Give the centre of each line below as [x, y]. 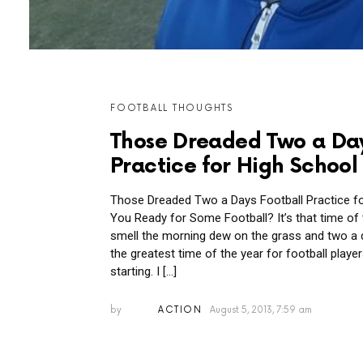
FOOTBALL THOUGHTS [172, 108]
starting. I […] [143, 271]
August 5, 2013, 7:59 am [261, 310]
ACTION [180, 310]
